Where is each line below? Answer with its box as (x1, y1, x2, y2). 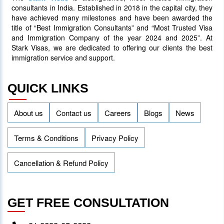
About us (14, 107, 43, 118)
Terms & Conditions (14, 132, 78, 143)
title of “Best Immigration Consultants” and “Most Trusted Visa (11, 22, 212, 32)
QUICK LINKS (7, 80, 88, 95)
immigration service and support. (11, 52, 115, 62)
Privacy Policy (91, 132, 138, 143)
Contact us (56, 107, 91, 118)
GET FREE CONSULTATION (7, 195, 169, 210)
